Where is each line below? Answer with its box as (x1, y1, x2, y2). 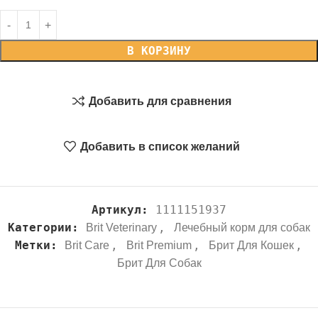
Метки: (14, 238, 57, 252)
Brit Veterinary (86, 221, 157, 234)
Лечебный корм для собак (174, 221, 310, 234)
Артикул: (92, 203, 155, 216)
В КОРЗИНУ (127, 44, 191, 57)
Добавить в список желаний (80, 140, 241, 153)
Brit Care (64, 239, 109, 251)
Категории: (8, 221, 79, 234)
